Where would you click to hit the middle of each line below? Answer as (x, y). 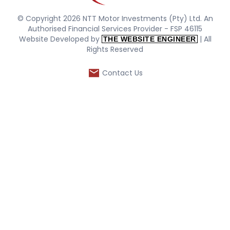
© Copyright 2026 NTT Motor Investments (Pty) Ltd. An (115, 18)
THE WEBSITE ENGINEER (149, 39)
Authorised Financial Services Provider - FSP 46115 (115, 28)
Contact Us (122, 73)
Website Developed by (60, 39)
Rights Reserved (115, 49)
